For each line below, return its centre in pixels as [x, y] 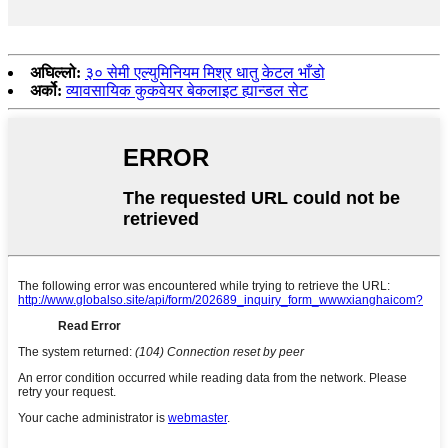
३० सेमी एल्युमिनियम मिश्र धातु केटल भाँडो [205, 73]
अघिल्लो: [55, 73]
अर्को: [46, 91]
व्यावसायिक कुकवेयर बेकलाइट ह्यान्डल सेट [187, 91]
